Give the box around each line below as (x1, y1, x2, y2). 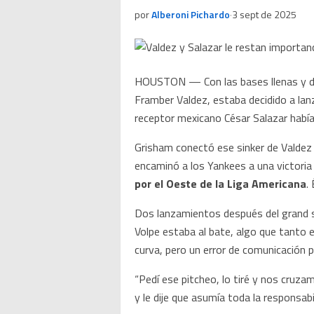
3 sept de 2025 (232, 7, 296, 22)
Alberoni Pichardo (151, 7, 230, 22)
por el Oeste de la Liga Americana (135, 175, 306, 192)
